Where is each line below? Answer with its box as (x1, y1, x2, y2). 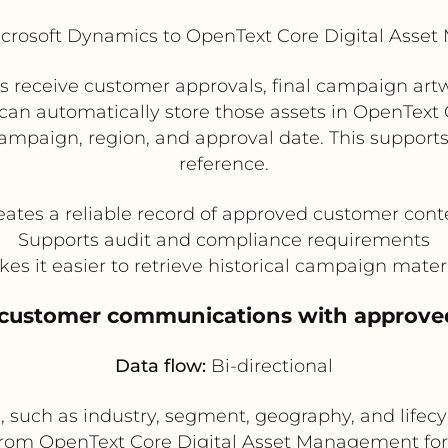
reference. (179, 152, 269, 175)
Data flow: (115, 354, 206, 377)
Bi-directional (206, 354, 333, 377)
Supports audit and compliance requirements (18, 228, 430, 251)
